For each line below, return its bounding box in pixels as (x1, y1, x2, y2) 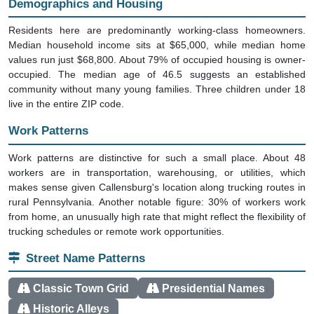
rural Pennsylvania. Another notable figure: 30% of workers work (8, 182, 306, 194)
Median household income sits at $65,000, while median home (8, 26, 306, 38)
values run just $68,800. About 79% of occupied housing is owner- (8, 41, 306, 53)
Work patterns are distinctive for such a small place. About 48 (8, 138, 306, 150)
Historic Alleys (32, 289, 109, 302)
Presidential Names (162, 268, 266, 281)
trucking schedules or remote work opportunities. (8, 212, 224, 224)
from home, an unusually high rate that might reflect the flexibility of (8, 197, 306, 209)
